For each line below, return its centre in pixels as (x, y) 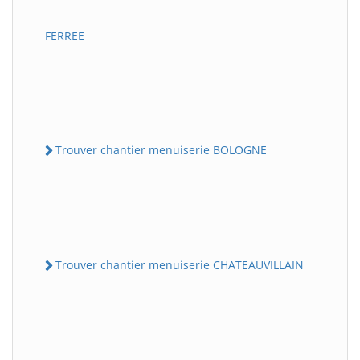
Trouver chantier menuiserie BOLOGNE (161, 149)
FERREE (65, 35)
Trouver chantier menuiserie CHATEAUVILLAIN (180, 265)
